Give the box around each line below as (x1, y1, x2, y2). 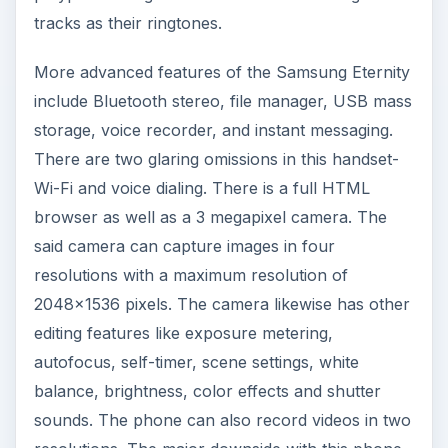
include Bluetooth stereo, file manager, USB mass (33, 90, 412, 111)
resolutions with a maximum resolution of (33, 264, 348, 285)
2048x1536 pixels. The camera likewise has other (33, 293, 410, 314)
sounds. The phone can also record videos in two (33, 409, 411, 430)
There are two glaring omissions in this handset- (33, 148, 399, 169)
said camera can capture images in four (33, 235, 335, 256)
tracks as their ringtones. (33, 12, 222, 33)
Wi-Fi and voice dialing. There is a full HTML (33, 177, 370, 198)
